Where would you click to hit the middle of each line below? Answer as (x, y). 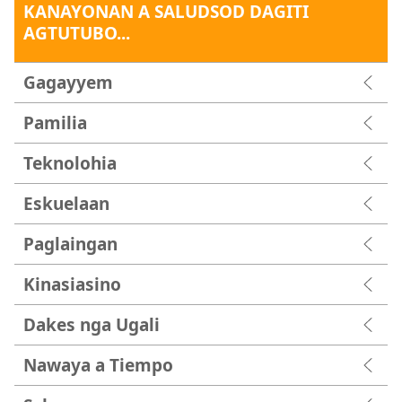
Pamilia (55, 122)
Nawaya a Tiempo (98, 364)
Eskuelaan (66, 203)
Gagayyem (68, 82)
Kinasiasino (72, 284)
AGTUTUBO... (77, 32)
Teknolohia (70, 162)
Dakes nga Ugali (92, 324)
